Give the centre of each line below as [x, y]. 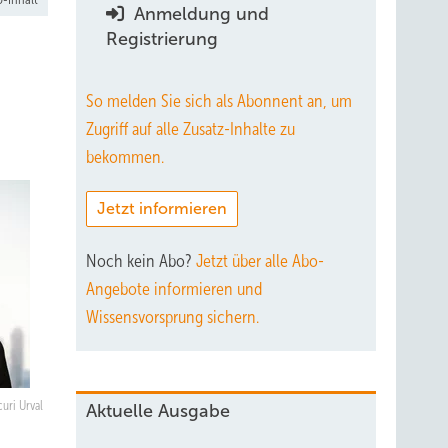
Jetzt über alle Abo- [260, 261]
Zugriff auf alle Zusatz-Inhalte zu [190, 129]
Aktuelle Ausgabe [158, 411]
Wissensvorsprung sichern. [172, 317]
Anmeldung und [199, 14]
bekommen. [125, 157]
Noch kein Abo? [141, 261]
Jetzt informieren [162, 208]
